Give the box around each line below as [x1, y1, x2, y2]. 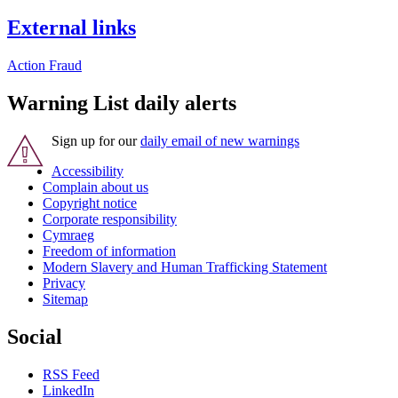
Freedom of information [43, 243, 176, 259]
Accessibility [52, 163, 123, 179]
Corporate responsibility [43, 211, 177, 227]
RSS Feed [43, 366, 99, 382]
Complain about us [43, 179, 148, 195]
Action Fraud [7, 58, 82, 74]
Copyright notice [43, 195, 137, 211]
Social [7, 325, 62, 349]
